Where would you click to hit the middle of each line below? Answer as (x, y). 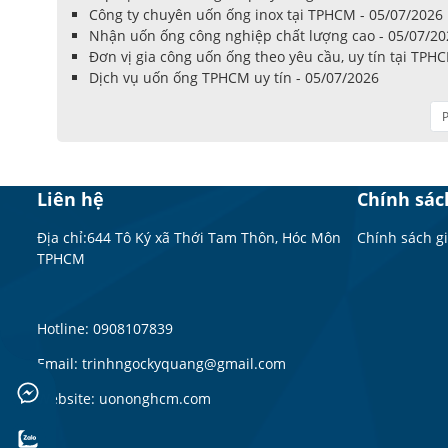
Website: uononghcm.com (124, 399)
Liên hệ (70, 199)
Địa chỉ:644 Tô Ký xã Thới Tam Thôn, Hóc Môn (189, 238)
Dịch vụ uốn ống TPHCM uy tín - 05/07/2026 (234, 78)
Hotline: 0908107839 (105, 329)
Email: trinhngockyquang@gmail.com (161, 364)
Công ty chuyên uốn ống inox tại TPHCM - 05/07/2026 (266, 15)
